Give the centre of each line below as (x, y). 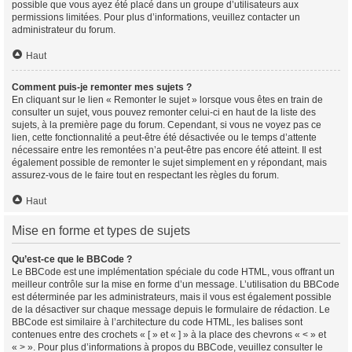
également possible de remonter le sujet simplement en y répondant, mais (169, 163)
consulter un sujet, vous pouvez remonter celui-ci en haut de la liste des (164, 112)
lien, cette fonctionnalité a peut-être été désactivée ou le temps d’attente (164, 137)
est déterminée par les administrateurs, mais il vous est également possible (172, 297)
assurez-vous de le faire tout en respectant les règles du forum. (145, 175)
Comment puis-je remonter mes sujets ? (102, 87)
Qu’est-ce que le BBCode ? (72, 259)
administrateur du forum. (64, 30)
